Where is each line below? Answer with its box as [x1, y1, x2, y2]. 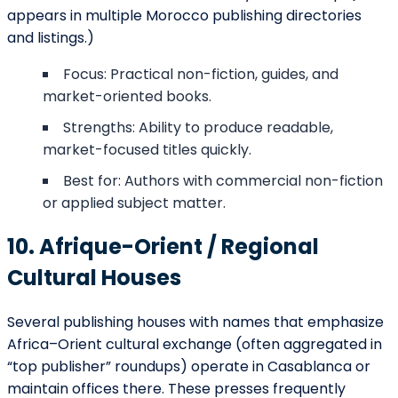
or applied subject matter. [43, 192, 226, 213]
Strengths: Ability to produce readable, [63, 116, 333, 138]
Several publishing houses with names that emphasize [7, 312, 384, 333]
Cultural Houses [7, 263, 181, 293]
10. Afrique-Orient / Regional [7, 232, 319, 262]
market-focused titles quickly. [43, 139, 251, 160]
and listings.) [7, 27, 94, 48]
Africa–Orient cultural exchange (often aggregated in [7, 334, 382, 355]
